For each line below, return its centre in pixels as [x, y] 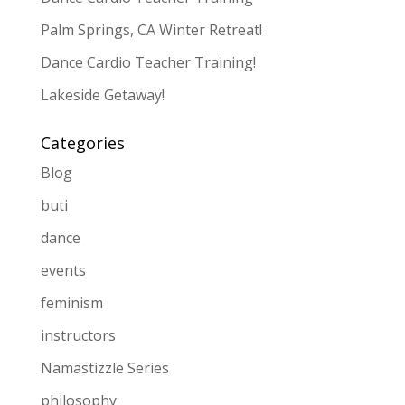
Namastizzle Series [104, 367]
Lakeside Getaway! [102, 94]
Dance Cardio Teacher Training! [148, 62]
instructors [78, 335]
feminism [71, 302]
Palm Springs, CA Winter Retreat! [151, 29]
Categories [82, 142]
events [63, 270]
